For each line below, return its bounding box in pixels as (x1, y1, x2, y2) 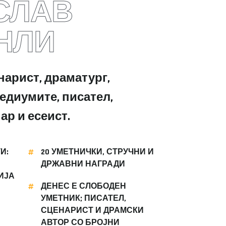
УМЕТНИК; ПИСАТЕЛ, (40, 193, 126, 204)
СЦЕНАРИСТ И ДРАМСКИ (40, 205, 144, 216)
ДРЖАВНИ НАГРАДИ (40, 159, 125, 169)
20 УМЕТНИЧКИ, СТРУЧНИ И (40, 147, 154, 157)
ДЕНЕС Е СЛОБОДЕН (40, 181, 126, 192)
